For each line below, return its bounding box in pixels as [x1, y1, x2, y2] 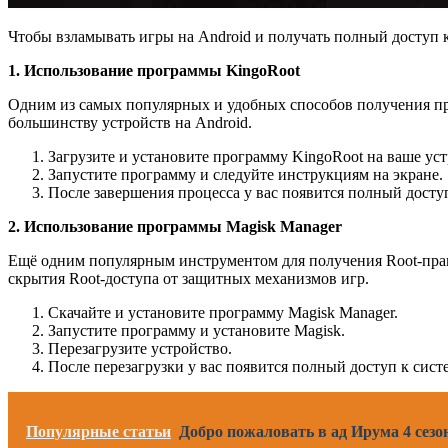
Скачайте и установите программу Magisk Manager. [48, 303, 398, 321]
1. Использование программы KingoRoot [8, 61, 300, 79]
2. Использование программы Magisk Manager [8, 217, 342, 235]
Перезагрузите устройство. [48, 339, 232, 357]
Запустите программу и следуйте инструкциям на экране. [48, 165, 443, 183]
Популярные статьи [26, 422, 171, 440]
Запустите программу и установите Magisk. [48, 321, 345, 339]
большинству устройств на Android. [8, 113, 252, 131]
